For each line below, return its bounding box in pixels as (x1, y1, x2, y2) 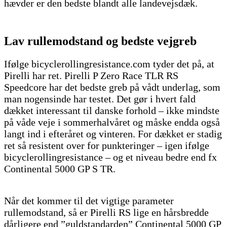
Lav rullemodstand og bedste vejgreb (4, 34, 197, 48)
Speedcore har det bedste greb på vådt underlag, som (4, 81, 220, 93)
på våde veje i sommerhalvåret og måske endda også (4, 116, 220, 128)
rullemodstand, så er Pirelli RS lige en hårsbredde (4, 206, 209, 218)
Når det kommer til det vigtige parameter (4, 195, 174, 206)
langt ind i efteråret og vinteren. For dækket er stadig (4, 128, 222, 139)
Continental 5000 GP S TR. (4, 163, 116, 174)
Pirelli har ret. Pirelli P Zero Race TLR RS (4, 69, 178, 81)
